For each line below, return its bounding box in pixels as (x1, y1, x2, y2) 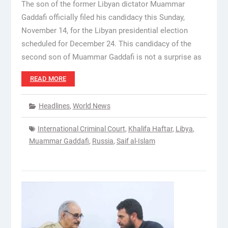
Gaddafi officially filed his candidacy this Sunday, (21, 13, 185, 22)
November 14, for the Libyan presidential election (21, 26, 188, 35)
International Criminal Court (37, 125, 125, 133)
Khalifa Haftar (128, 125, 173, 133)
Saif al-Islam (116, 137, 155, 145)
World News (72, 102, 110, 110)
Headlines (38, 102, 70, 110)
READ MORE (30, 75, 66, 82)
